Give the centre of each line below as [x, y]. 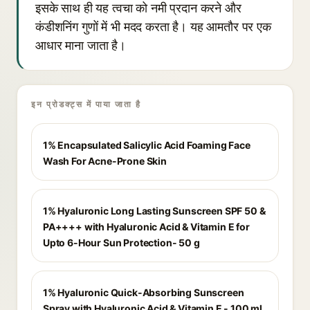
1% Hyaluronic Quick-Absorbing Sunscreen [144, 292]
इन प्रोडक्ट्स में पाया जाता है [86, 104]
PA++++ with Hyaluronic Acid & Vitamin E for [146, 227]
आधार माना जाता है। [81, 45]
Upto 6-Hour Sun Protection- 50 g [121, 243]
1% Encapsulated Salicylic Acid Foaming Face [147, 145]
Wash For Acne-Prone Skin [105, 161]
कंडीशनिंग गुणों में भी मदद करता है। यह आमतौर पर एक [153, 27]
